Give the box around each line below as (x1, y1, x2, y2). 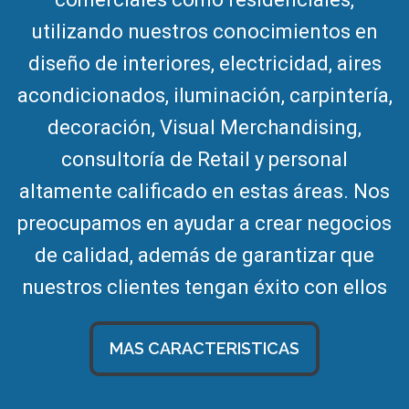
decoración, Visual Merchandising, (47, 116, 362, 139)
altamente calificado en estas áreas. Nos (19, 180, 390, 203)
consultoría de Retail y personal (61, 148, 348, 171)
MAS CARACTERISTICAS (110, 339, 299, 358)
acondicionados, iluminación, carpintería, (16, 84, 393, 107)
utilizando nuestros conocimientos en (31, 20, 378, 43)
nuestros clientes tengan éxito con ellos (22, 276, 387, 299)
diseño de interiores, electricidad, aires (27, 52, 382, 75)
